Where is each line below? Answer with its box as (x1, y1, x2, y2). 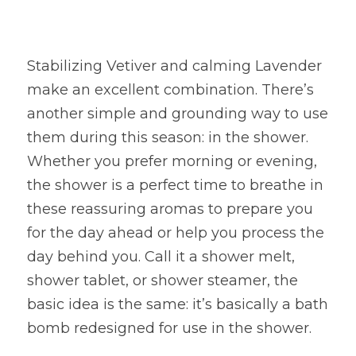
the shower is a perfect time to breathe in (27, 176, 323, 194)
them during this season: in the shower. (27, 129, 308, 146)
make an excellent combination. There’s (27, 81, 314, 99)
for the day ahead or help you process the (27, 224, 324, 242)
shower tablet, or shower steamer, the (27, 272, 298, 289)
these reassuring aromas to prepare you (27, 200, 313, 218)
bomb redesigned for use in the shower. (27, 319, 311, 337)
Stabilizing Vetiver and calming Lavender (27, 57, 322, 75)
